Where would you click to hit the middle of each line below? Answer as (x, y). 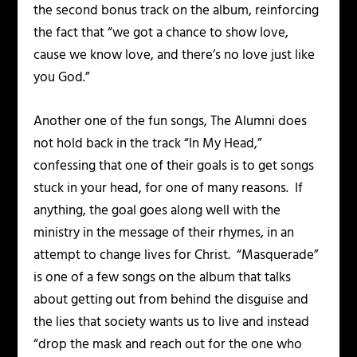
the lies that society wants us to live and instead (172, 323)
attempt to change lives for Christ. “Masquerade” (176, 256)
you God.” (62, 78)
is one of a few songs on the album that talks (163, 278)
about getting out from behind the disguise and (171, 300)
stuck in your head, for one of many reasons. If (169, 189)
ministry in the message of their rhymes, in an (164, 233)
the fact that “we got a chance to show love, (161, 33)
